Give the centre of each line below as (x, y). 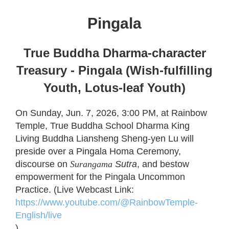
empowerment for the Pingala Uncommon (100, 177)
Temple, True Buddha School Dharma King (102, 126)
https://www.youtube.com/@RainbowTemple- (107, 202)
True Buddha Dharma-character (114, 53)
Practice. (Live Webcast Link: (76, 190)
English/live (39, 215)
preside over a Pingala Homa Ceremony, (98, 151)
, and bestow (163, 164)
